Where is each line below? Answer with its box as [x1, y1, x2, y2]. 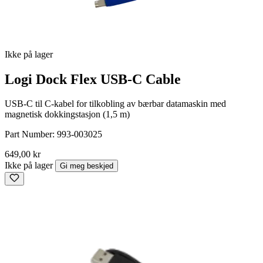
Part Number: [5, 129, 57, 140]
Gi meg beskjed [60, 161, 113, 171]
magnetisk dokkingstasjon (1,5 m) [5, 109, 130, 120]
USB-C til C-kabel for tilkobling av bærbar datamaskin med [5, 99, 226, 109]
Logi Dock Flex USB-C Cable [5, 71, 181, 87]
